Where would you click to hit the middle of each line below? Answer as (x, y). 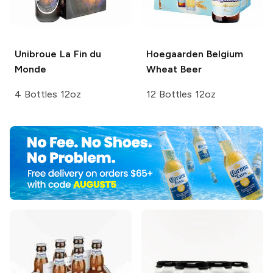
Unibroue (36, 54)
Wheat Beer (174, 69)
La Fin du (79, 54)
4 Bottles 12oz (48, 94)
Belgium (223, 54)
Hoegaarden (175, 54)
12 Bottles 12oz (181, 94)
